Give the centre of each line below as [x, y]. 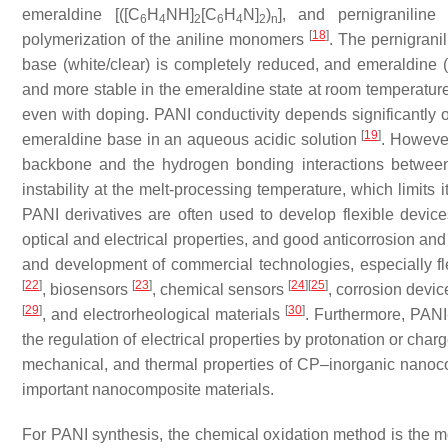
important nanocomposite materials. [148, 389]
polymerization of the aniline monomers [165, 39]
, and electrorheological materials [163, 314]
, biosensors [87, 289]
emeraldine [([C [81, 14]
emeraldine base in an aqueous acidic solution [192, 139]
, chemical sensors [220, 289]
